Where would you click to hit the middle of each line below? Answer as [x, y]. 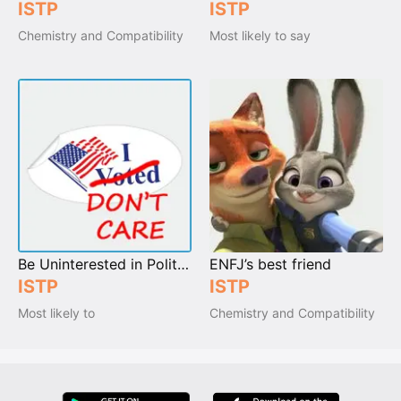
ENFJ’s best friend [270, 264]
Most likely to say [260, 35]
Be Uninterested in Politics [183, 264]
